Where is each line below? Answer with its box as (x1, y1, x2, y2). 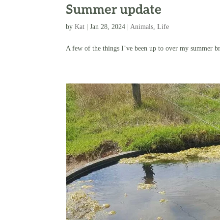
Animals (130, 23, 154, 30)
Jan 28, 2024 (90, 23, 126, 30)
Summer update (66, 1, 162, 18)
